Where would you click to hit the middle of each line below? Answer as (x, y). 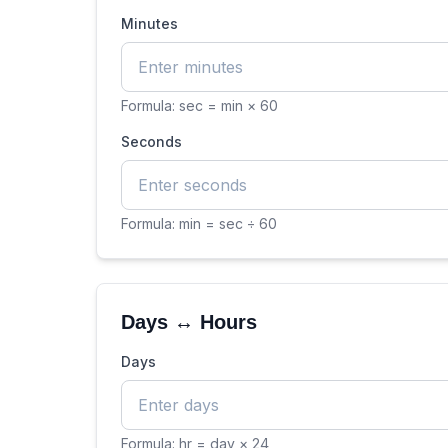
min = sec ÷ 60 (228, 223)
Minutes (149, 23)
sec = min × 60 (228, 105)
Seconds (151, 141)
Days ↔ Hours (189, 322)
